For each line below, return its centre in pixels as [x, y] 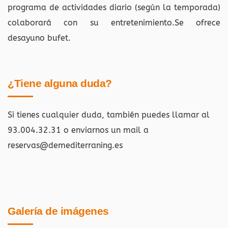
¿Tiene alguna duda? [60, 83]
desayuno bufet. [39, 38]
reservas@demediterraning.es [65, 145]
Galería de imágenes [58, 211]
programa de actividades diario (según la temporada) [114, 7]
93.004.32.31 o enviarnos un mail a [78, 130]
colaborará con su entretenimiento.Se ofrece [114, 22]
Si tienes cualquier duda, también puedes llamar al [109, 115]
